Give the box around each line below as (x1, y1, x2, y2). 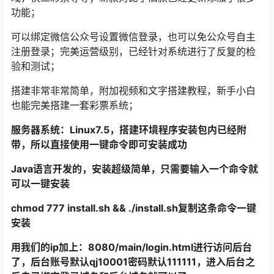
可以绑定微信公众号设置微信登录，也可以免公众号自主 (11, 31, 256, 43)
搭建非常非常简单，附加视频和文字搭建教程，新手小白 (11, 84, 256, 97)
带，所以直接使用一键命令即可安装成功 (11, 138, 187, 150)
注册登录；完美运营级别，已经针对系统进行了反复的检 (11, 45, 256, 57)
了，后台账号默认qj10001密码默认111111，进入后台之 (11, 256, 255, 268)
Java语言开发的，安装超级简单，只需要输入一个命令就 (11, 163, 258, 175)
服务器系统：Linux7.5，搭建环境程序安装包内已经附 (11, 124, 246, 136)
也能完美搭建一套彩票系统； (11, 99, 138, 111)
